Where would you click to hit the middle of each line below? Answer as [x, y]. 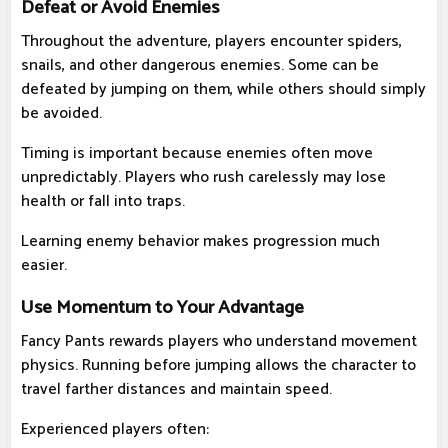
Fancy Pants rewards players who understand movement [219, 342]
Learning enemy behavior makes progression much [200, 242]
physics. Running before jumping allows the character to [218, 366]
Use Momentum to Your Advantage [162, 308]
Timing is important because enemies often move [197, 154]
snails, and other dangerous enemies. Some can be [200, 66]
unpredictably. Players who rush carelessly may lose [203, 178]
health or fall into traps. [103, 202]
